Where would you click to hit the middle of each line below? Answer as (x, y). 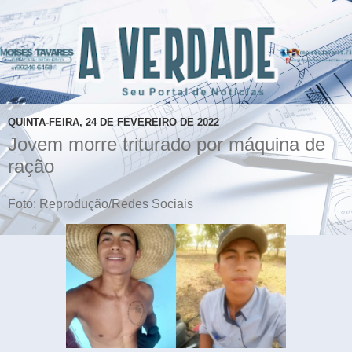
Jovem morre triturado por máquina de (167, 144)
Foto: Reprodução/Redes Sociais (101, 203)
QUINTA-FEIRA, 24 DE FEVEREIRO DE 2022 (114, 123)
